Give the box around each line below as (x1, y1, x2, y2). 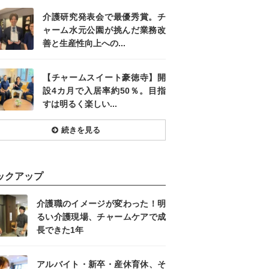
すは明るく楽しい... (43, 99, 117, 109)
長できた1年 (37, 225, 83, 235)
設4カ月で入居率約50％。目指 (43, 86, 166, 96)
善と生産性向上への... (43, 38, 125, 49)
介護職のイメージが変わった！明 (37, 199, 166, 209)
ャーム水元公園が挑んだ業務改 (43, 25, 166, 35)
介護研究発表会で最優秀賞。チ (43, 12, 166, 22)
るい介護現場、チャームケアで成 (37, 212, 166, 222)
